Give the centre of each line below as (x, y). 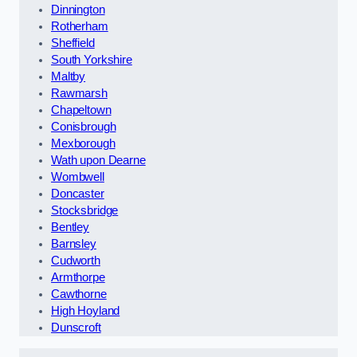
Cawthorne (79, 294)
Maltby (69, 77)
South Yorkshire (92, 60)
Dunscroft (76, 328)
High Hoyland (86, 311)
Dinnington (78, 10)
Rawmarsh (79, 94)
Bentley (70, 228)
